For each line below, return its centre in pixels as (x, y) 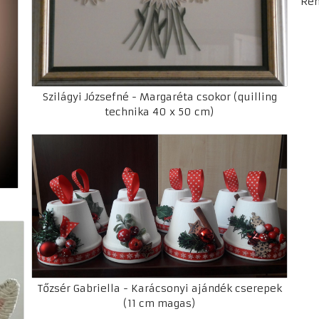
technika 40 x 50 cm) (159, 111)
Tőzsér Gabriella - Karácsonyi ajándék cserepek (159, 288)
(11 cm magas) (159, 303)
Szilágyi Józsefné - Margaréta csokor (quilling (159, 96)
